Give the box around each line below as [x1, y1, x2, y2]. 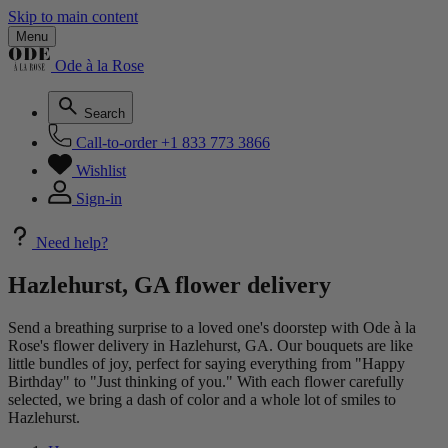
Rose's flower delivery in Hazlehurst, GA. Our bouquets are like [8, 336, 413, 354]
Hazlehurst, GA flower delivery [8, 271, 331, 298]
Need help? [36, 234, 108, 251]
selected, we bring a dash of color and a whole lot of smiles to [8, 390, 396, 408]
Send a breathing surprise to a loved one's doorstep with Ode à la [8, 318, 416, 336]
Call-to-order [76, 134, 157, 151]
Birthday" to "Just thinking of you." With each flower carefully [8, 372, 404, 390]
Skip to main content [8, 8, 138, 25]
